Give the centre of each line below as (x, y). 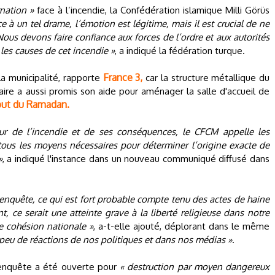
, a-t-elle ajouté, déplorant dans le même (181, 226)
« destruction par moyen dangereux (195, 267)
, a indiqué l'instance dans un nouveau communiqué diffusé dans (136, 159)
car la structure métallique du (206, 78)
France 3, (123, 77)
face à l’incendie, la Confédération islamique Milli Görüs (152, 10)
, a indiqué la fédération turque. (180, 51)
